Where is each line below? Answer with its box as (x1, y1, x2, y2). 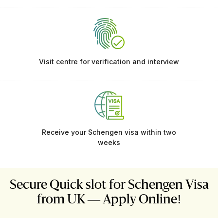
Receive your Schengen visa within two (42, 128, 176, 137)
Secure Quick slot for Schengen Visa (9, 179, 209, 192)
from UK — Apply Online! (36, 193, 182, 206)
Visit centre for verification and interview (39, 57, 179, 66)
